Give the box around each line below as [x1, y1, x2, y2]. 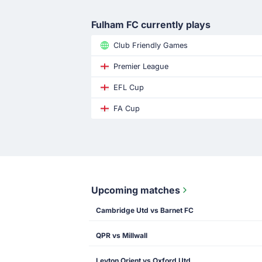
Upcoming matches [91, 184, 180, 196]
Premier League [113, 62, 168, 71]
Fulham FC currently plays [91, 19, 211, 30]
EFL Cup [113, 83, 144, 92]
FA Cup [113, 104, 140, 113]
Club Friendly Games [113, 41, 188, 50]
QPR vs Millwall [96, 231, 147, 240]
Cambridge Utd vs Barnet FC [96, 206, 194, 215]
